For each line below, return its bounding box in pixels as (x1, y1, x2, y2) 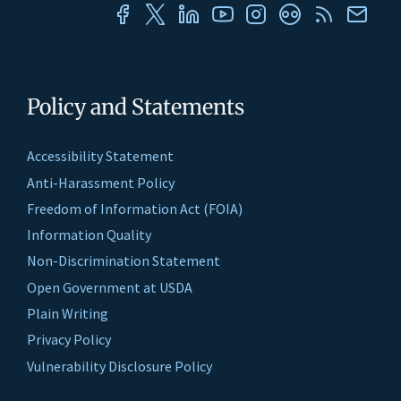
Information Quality (27, 226, 151, 244)
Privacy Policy (27, 330, 111, 349)
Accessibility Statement (27, 147, 174, 166)
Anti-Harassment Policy (27, 173, 175, 192)
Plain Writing (27, 304, 108, 323)
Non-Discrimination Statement (27, 252, 220, 270)
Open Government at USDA (27, 277, 192, 296)
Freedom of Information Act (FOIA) (27, 199, 243, 218)
